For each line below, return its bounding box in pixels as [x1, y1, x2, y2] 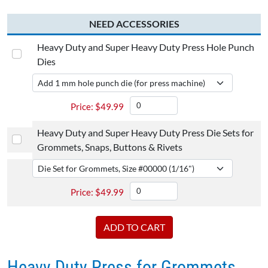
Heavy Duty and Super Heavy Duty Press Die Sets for [37, 127, 254, 139]
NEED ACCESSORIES [89, 18, 179, 30]
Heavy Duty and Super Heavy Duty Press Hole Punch [37, 41, 255, 53]
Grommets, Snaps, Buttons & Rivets [37, 141, 183, 153]
